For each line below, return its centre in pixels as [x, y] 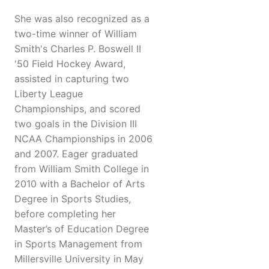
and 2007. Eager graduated [76, 154]
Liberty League [49, 94]
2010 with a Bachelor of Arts [80, 184]
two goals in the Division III [76, 124]
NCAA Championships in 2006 [83, 139]
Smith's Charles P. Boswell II [78, 49]
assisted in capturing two [72, 79]
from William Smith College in [82, 169]
